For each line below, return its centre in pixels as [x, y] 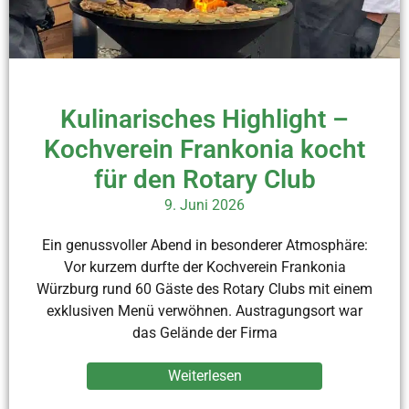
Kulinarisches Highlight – [204, 119]
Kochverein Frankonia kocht [204, 149]
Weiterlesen [204, 375]
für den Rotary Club [204, 179]
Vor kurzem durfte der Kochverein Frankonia [204, 267]
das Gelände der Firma [204, 332]
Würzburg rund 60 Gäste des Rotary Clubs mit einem [204, 288]
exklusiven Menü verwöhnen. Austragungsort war [204, 310]
